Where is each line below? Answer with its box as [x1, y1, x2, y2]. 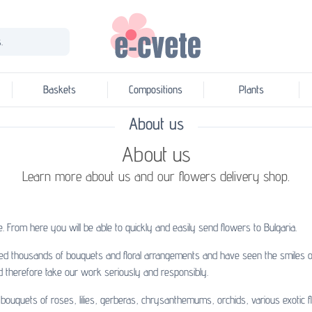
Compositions [129, 83, 183, 97]
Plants [239, 83, 265, 97]
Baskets [43, 83, 77, 97]
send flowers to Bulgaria [198, 221, 295, 235]
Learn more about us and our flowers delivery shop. [22, 168, 290, 185]
